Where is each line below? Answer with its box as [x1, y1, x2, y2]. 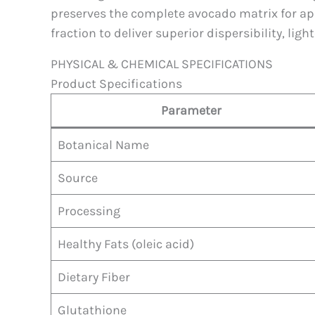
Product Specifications [51, 75, 182, 91]
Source [58, 169, 98, 186]
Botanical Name [58, 136, 149, 153]
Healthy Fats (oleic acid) [58, 236, 194, 252]
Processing [58, 202, 120, 219]
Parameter [161, 102, 221, 118]
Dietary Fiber [58, 269, 130, 285]
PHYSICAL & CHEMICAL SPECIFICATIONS [51, 56, 273, 72]
